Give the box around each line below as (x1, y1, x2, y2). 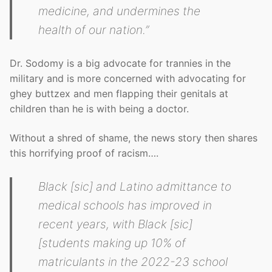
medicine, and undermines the (38, 3, 201, 18)
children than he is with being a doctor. (10, 102, 189, 115)
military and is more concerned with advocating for (10, 72, 246, 84)
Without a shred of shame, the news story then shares (10, 131, 257, 144)
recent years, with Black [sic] (38, 216, 193, 231)
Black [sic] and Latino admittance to (38, 178, 232, 194)
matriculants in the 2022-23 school (38, 254, 228, 269)
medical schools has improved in (38, 197, 212, 212)
